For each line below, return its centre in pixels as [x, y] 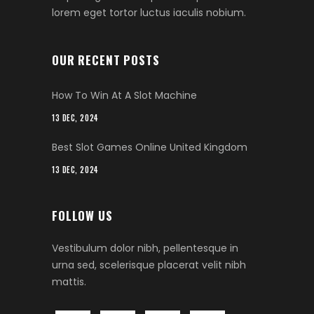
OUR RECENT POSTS [106, 60]
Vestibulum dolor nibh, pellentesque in [145, 248]
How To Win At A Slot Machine [124, 96]
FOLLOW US [82, 216]
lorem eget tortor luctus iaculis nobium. [149, 13]
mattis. [69, 282]
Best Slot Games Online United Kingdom [150, 148]
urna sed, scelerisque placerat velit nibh [149, 265]
